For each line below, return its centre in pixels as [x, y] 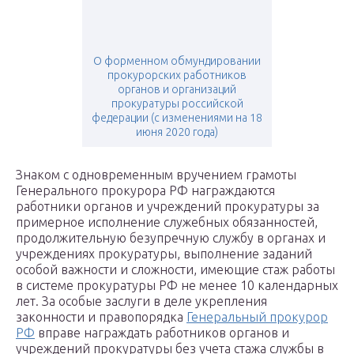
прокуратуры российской [177, 104]
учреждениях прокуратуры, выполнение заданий [164, 254]
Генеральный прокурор [257, 317]
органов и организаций [177, 90]
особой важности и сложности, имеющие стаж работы [175, 270]
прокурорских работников [177, 75]
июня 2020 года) [177, 132]
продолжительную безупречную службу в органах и [171, 238]
